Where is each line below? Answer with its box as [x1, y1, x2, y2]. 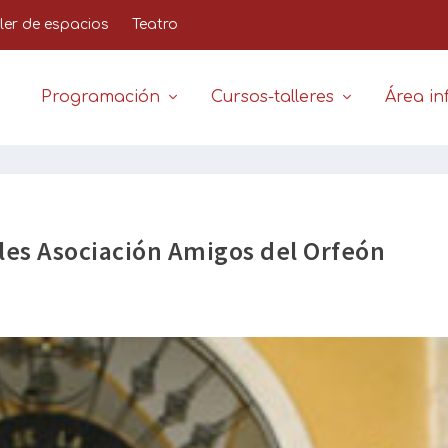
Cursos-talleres [210, 88, 334, 107]
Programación [40, 88, 160, 107]
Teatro [132, 17, 179, 32]
